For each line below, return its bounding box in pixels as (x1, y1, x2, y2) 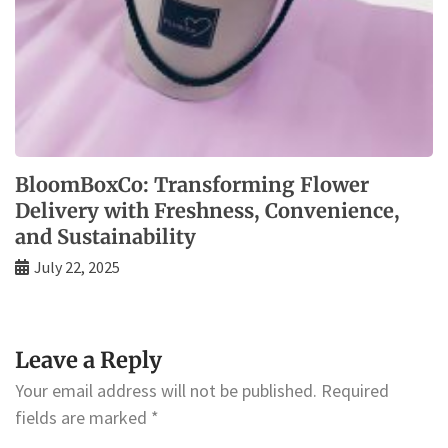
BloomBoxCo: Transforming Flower (15, 172, 369, 198)
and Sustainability (15, 224, 196, 250)
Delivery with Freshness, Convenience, (15, 198, 400, 224)
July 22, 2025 (34, 257, 120, 278)
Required (321, 379, 389, 403)
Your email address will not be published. (15, 379, 317, 403)
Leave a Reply (15, 346, 162, 375)
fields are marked (15, 406, 151, 430)
